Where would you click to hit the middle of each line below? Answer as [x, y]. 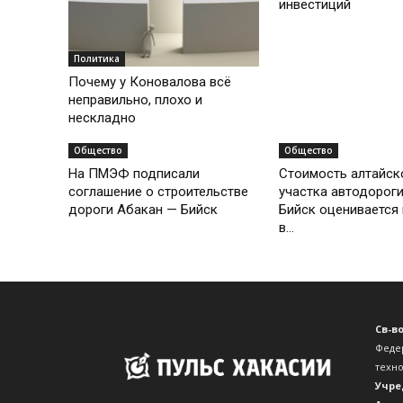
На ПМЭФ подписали [134, 173]
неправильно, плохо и [135, 99]
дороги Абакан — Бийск [143, 209]
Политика [97, 58]
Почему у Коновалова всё [150, 81]
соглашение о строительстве [158, 191]
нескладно [102, 117]
